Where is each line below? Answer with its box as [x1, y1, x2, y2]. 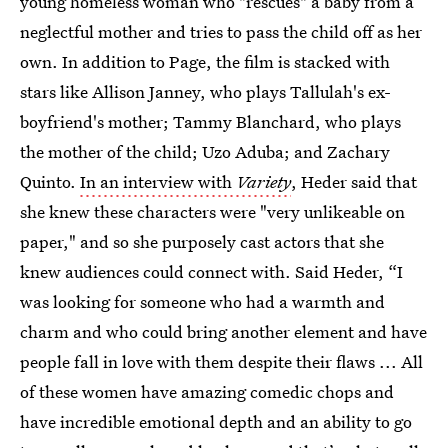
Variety [236, 170, 291, 193]
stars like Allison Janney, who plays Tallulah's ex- [20, 80, 391, 103]
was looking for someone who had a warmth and [20, 290, 385, 313]
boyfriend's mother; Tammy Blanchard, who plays [20, 110, 401, 133]
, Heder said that [291, 170, 417, 193]
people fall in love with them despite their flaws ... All [20, 350, 423, 373]
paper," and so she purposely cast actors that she [20, 230, 384, 253]
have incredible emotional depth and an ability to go [20, 410, 412, 433]
